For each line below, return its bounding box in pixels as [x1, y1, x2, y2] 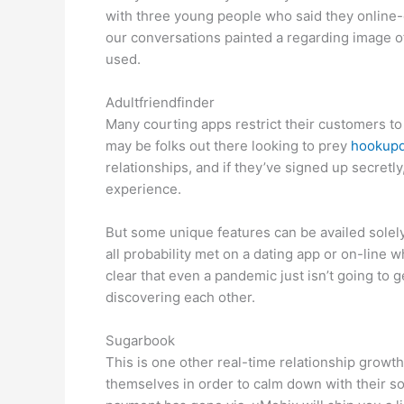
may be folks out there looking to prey [106, 137, 351, 154]
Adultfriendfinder [106, 94, 215, 111]
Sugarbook [106, 332, 175, 349]
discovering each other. [106, 289, 255, 306]
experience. [106, 180, 181, 197]
